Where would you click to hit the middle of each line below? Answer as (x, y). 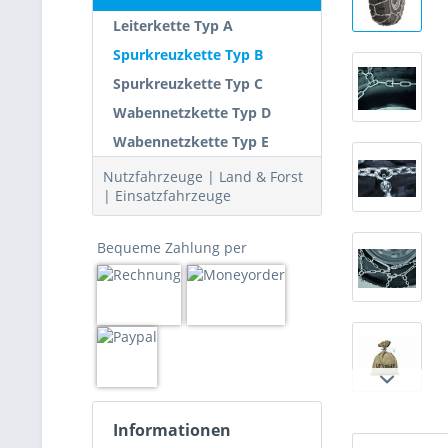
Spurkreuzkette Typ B (188, 54)
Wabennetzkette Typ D (192, 112)
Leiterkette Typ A (173, 25)
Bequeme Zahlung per (172, 247)
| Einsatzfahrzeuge (167, 195)
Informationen (172, 430)
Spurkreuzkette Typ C (188, 83)
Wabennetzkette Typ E (191, 141)
